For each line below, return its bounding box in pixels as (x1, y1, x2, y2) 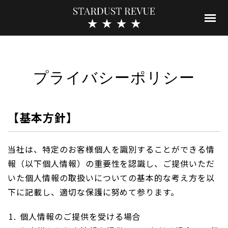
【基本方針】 (8, 109, 78, 125)
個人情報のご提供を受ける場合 (20, 210, 141, 222)
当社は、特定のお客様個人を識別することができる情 (8, 143, 215, 155)
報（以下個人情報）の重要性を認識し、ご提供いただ (8, 157, 215, 169)
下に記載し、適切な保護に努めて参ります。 (8, 186, 180, 198)
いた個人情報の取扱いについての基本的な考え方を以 (8, 172, 215, 184)
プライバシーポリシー (33, 67, 195, 87)
